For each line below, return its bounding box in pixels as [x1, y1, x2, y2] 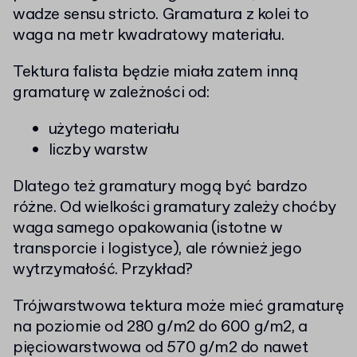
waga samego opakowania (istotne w [13, 218, 283, 240]
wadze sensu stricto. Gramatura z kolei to [13, 4, 309, 26]
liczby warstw [48, 139, 148, 162]
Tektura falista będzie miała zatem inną [13, 61, 298, 84]
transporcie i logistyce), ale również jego [13, 238, 302, 261]
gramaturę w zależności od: [13, 82, 210, 104]
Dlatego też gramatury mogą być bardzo [13, 176, 308, 198]
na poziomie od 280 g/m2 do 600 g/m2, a [13, 316, 308, 339]
